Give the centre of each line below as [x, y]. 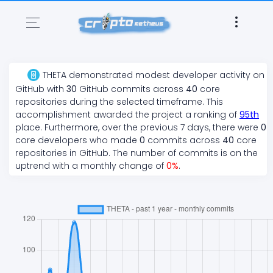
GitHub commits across [131, 89]
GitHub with [41, 89]
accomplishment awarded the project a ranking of [127, 115]
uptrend [33, 166]
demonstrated [101, 75]
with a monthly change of [108, 166]
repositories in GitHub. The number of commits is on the [136, 153]
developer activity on [217, 75]
